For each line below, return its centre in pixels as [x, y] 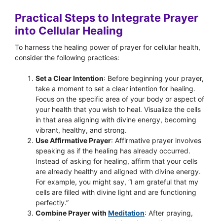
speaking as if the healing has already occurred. [113, 151]
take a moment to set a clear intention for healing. [115, 89]
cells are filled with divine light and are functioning [116, 192]
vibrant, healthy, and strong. [81, 130]
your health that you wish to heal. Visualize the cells [118, 109]
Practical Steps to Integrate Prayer [107, 18]
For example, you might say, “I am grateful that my [117, 182]
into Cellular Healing [69, 31]
